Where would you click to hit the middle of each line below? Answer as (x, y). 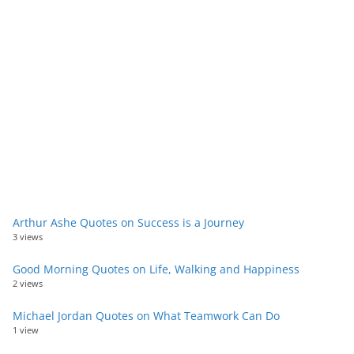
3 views (28, 236)
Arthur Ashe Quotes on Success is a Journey (128, 222)
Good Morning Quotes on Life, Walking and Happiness (156, 269)
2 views (28, 283)
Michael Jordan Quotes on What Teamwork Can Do (146, 315)
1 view (26, 330)
